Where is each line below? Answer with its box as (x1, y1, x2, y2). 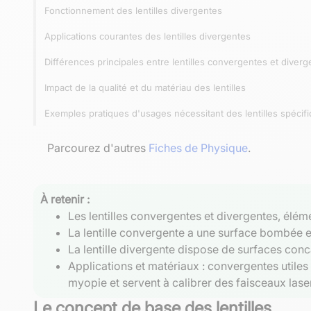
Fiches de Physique (149, 140, 248, 155)
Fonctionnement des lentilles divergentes (44, 4, 222, 16)
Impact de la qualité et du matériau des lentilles (44, 81, 246, 93)
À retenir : (40, 192, 90, 206)
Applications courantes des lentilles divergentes (44, 30, 251, 42)
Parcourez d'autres (47, 140, 149, 155)
